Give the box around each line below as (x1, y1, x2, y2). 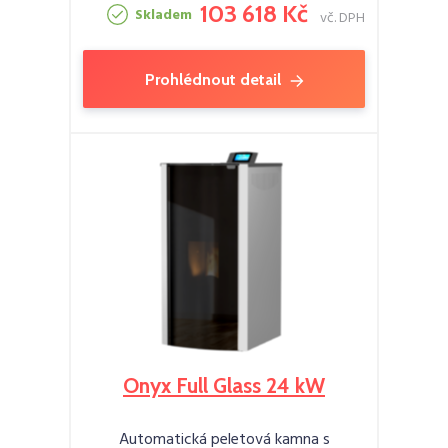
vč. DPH (320, 6, 365, 30)
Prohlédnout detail (144, 69, 281, 89)
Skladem (135, 4, 192, 28)
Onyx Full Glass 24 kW (123, 372, 325, 398)
